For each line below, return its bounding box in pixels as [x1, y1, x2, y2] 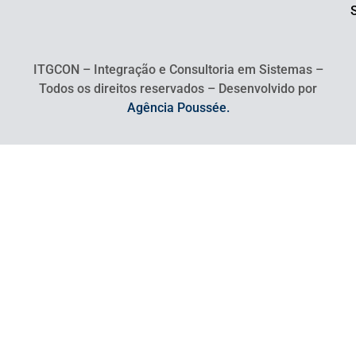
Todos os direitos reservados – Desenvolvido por [39, 80, 317, 96]
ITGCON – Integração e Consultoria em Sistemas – [33, 61, 323, 77]
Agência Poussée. [126, 99, 230, 115]
